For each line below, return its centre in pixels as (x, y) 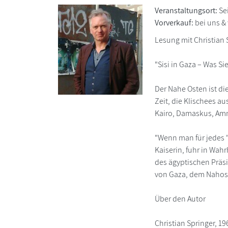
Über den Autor (180, 199)
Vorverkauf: (174, 23)
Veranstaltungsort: (186, 11)
